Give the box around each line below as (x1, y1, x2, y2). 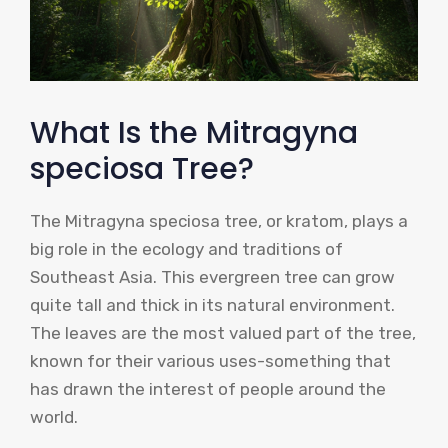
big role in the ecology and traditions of (30, 238, 343, 259)
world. (30, 406, 78, 427)
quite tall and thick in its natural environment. (30, 294, 395, 315)
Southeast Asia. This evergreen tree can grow (30, 266, 395, 287)
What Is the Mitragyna (30, 111, 358, 154)
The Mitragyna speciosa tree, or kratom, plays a (30, 210, 408, 231)
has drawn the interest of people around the (30, 378, 386, 399)
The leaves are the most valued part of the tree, (30, 322, 416, 343)
